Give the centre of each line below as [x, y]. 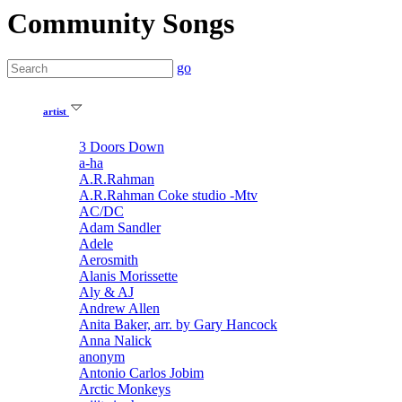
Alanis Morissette [128, 276]
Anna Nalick [115, 341]
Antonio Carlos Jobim [141, 373]
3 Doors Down [122, 147]
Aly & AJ [106, 293]
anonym [102, 357]
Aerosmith [109, 260]
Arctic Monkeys [125, 389]
